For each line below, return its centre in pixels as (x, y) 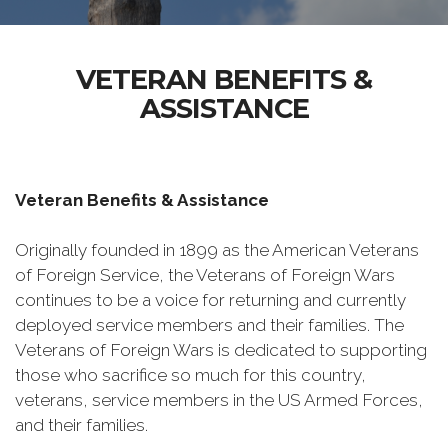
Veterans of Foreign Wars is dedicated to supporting (221, 350)
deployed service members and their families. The (209, 325)
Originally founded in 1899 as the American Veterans (217, 250)
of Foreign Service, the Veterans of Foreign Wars (205, 275)
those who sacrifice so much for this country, (190, 375)
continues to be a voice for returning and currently (210, 300)
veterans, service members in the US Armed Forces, (219, 400)
